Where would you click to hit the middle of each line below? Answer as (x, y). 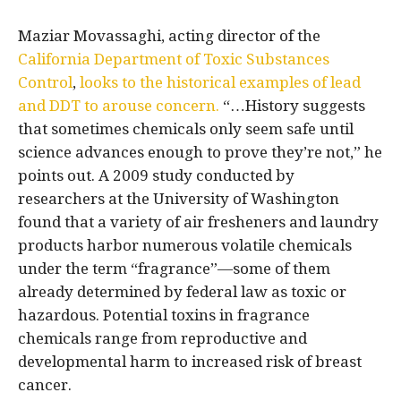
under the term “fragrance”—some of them (174, 268)
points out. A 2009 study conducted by (156, 175)
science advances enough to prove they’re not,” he (200, 152)
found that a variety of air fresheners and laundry (198, 222)
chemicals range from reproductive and (162, 338)
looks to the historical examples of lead (220, 82)
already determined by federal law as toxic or (182, 291)
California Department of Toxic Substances (174, 59)
